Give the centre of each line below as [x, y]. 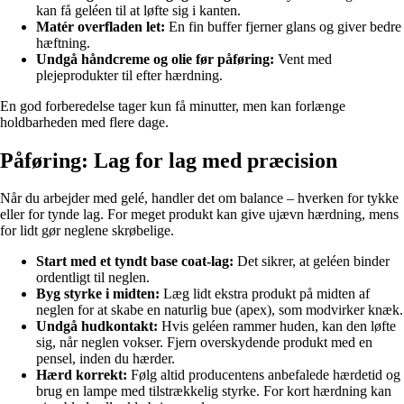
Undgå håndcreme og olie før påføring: [155, 59]
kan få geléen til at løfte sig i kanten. [138, 10]
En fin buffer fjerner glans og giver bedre [283, 26]
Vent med [303, 59]
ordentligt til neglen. [93, 278]
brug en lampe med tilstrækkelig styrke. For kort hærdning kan [214, 391]
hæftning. [63, 42]
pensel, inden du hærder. [106, 359]
